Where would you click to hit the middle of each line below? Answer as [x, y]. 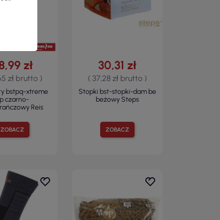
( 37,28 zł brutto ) [118, 78]
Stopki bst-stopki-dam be [118, 91]
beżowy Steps [118, 99]
